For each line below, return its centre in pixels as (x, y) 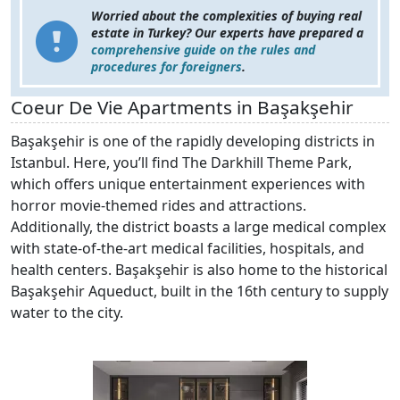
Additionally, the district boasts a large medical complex (198, 226)
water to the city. (67, 312)
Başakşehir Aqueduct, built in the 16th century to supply (200, 291)
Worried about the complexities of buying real (226, 15)
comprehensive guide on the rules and (203, 49)
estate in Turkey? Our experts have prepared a (227, 32)
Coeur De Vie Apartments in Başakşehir (182, 107)
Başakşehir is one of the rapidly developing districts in (193, 141)
